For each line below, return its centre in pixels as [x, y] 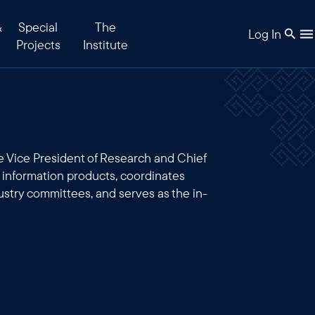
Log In [265, 34]
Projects [38, 45]
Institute [105, 45]
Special [38, 27]
